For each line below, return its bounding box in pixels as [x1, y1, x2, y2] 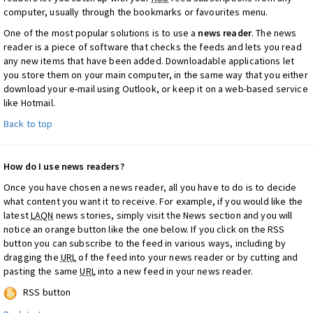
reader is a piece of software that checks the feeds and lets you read [3, 41, 302, 53]
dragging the [3, 251, 61, 263]
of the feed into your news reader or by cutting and [76, 251, 298, 263]
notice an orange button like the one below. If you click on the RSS [3, 223, 285, 235]
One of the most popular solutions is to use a [3, 27, 198, 39]
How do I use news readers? [3, 160, 124, 173]
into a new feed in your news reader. [95, 265, 253, 277]
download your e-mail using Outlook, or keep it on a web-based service [3, 82, 308, 95]
